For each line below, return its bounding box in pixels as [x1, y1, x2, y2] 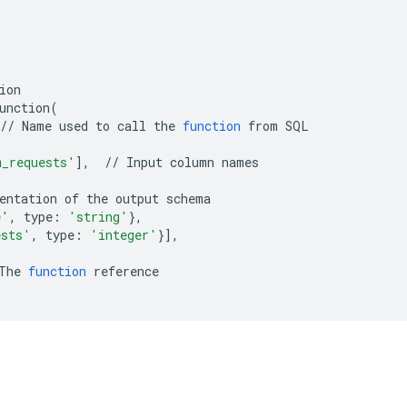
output [115, 190, 159, 207]
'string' [68, 208, 128, 225]
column [170, 154, 214, 171]
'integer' [90, 226, 157, 243]
